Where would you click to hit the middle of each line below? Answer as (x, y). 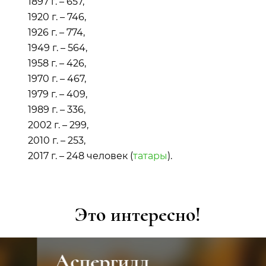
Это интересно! (137, 215)
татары (150, 156)
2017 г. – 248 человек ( (80, 156)
